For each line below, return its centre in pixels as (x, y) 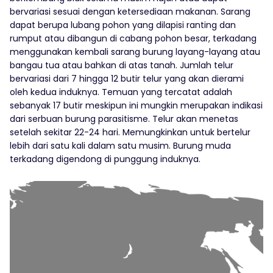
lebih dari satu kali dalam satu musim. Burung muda (120, 146)
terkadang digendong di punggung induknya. (105, 159)
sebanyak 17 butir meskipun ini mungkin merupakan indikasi (136, 105)
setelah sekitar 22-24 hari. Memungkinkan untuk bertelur (130, 132)
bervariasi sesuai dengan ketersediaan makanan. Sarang (130, 12)
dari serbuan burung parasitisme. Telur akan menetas (124, 119)
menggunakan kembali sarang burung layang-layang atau (135, 52)
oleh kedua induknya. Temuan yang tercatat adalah (121, 92)
